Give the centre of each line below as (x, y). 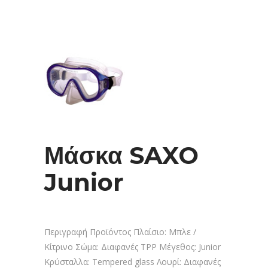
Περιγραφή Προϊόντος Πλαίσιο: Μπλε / (120, 232)
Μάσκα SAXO (121, 155)
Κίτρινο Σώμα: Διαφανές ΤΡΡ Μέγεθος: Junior (133, 247)
